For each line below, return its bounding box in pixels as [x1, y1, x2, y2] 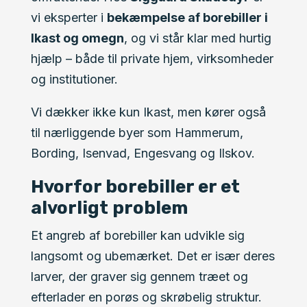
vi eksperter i [30, 10, 107, 25]
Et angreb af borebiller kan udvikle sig [30, 228, 245, 243]
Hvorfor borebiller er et [30, 176, 240, 197]
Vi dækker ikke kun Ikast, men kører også [30, 105, 266, 119]
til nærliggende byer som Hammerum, [30, 125, 243, 140]
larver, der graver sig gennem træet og [30, 269, 248, 284]
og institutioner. [30, 72, 118, 86]
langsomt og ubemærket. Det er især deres [30, 249, 275, 263]
